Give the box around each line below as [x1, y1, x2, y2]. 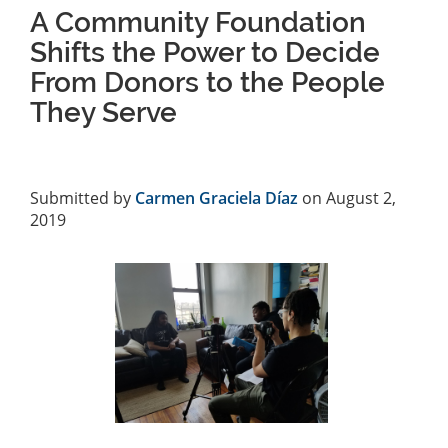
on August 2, [298, 187, 396, 210]
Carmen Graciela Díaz [135, 187, 298, 210]
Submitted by [30, 187, 135, 210]
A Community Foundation [30, 6, 366, 40]
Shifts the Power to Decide [30, 36, 380, 70]
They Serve [30, 96, 177, 130]
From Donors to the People [30, 66, 385, 100]
